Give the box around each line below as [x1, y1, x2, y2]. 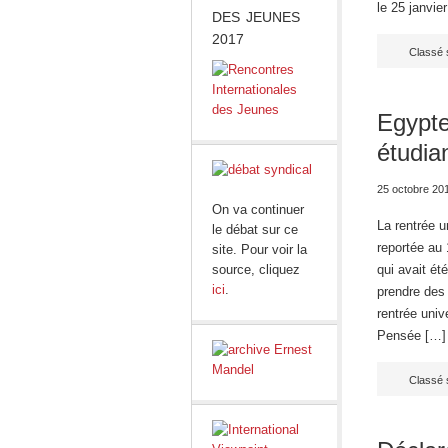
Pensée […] [377, 328, 446, 343]
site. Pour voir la [212, 242, 307, 257]
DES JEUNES [212, 9, 300, 25]
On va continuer [212, 202, 304, 217]
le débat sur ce [212, 222, 298, 237]
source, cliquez [212, 262, 300, 277]
